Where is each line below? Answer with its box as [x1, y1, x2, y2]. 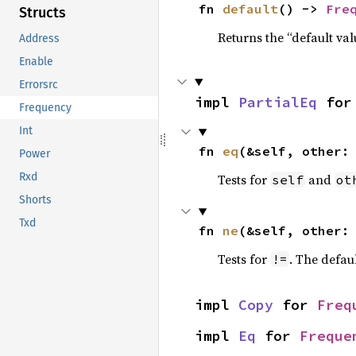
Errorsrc [19, 78, 58, 92]
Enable [19, 55, 53, 69]
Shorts [19, 193, 52, 207]
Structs [19, 4, 66, 22]
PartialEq [238, 93, 317, 111]
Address [19, 32, 60, 46]
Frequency [19, 101, 72, 115]
